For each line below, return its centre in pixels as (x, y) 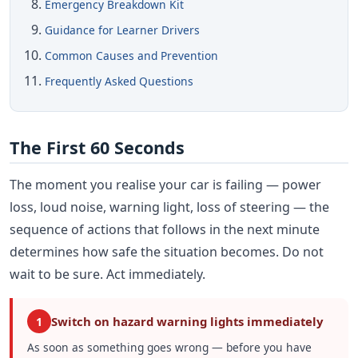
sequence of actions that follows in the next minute (165, 230)
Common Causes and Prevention (132, 56)
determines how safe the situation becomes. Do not (167, 252)
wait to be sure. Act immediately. (107, 274)
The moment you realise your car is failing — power (165, 185)
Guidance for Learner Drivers (123, 30)
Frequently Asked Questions (119, 82)
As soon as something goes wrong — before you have (169, 348)
